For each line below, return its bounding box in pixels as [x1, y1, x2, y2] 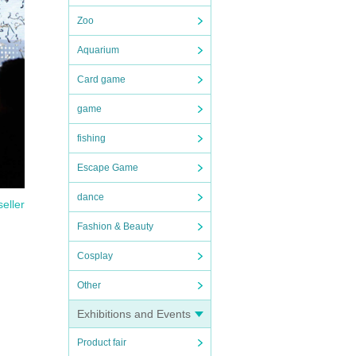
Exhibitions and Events [77, 308, 191, 320]
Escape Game [77, 162, 138, 173]
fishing [77, 133, 106, 144]
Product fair [77, 337, 126, 348]
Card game [77, 74, 126, 85]
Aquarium [77, 44, 119, 56]
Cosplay [77, 250, 113, 261]
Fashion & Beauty [77, 221, 153, 232]
